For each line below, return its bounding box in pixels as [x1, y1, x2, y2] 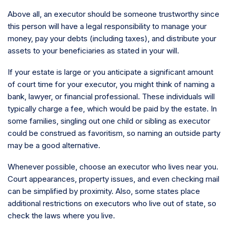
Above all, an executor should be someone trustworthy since [8, 9, 219, 19]
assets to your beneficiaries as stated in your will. [8, 46, 179, 55]
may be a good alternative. [8, 140, 100, 150]
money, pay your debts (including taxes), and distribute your [8, 34, 216, 43]
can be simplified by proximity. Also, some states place [8, 186, 200, 196]
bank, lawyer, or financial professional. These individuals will [8, 92, 215, 101]
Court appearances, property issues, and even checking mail [8, 174, 219, 184]
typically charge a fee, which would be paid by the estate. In [8, 104, 217, 113]
